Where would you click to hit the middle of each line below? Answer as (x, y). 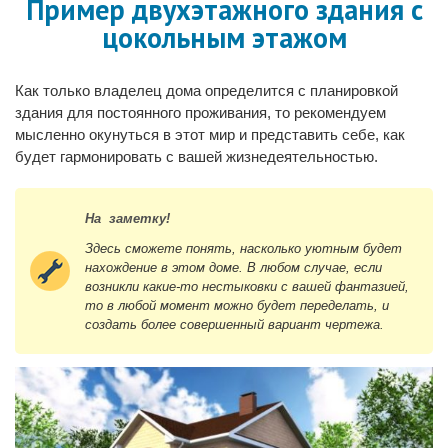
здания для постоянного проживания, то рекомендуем (200, 113)
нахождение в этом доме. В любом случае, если (233, 268)
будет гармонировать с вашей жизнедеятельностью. (196, 157)
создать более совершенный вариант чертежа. (234, 325)
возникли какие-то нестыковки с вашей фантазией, (247, 287)
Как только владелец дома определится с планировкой (206, 91)
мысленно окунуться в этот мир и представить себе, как (210, 135)
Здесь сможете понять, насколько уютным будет (243, 249)
